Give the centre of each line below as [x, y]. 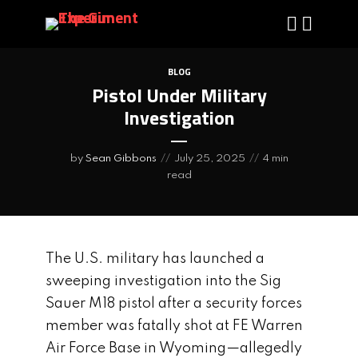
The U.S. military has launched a [155, 259]
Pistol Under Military [179, 95]
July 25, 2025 [209, 158]
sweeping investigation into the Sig [163, 281]
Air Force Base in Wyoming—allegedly [174, 348]
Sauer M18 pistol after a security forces [174, 304]
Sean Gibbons [121, 158]
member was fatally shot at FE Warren [174, 326]
